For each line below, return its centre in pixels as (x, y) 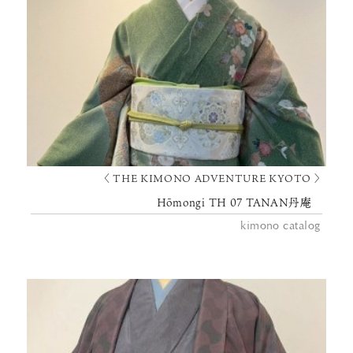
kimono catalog (281, 226)
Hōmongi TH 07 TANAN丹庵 (240, 202)
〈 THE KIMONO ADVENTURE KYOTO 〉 (212, 178)
